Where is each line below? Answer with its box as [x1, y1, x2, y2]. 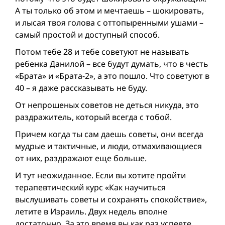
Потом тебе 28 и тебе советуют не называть [15, 46, 189, 58]
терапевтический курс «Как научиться [15, 182, 166, 193]
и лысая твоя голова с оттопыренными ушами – [15, 17, 203, 29]
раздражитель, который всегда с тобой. [15, 111, 172, 123]
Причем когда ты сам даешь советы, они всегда [15, 129, 203, 140]
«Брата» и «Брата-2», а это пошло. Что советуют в [15, 70, 209, 82]
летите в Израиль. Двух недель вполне [15, 206, 167, 217]
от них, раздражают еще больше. [15, 153, 147, 164]
